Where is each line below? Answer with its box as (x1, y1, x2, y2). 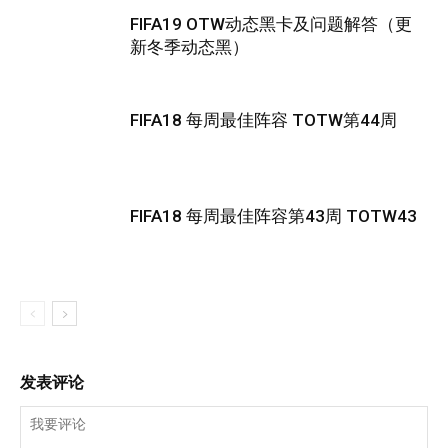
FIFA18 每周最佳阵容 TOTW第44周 (130, 110, 397, 130)
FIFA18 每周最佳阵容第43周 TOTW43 (130, 206, 417, 226)
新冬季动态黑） (130, 37, 249, 57)
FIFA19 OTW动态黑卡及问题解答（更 (130, 14, 412, 34)
